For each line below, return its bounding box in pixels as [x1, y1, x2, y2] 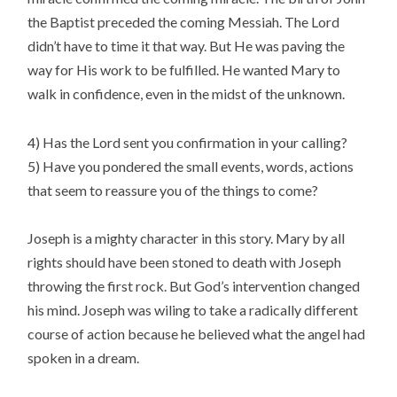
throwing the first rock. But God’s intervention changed [27, 276, 361, 294]
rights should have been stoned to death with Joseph [27, 253, 342, 270]
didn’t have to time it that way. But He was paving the [27, 37, 346, 55]
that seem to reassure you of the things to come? [27, 181, 319, 198]
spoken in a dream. [27, 348, 140, 366]
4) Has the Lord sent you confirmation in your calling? [27, 133, 348, 151]
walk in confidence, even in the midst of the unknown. [27, 85, 346, 103]
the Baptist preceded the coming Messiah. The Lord [27, 13, 340, 31]
